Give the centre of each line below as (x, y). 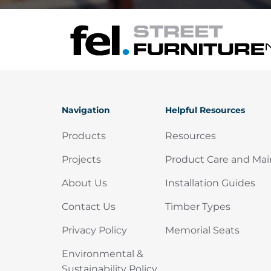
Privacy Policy (94, 230)
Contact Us (89, 207)
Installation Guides (210, 183)
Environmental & (103, 254)
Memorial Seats (202, 230)
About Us (84, 183)
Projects (81, 159)
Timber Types (198, 207)
